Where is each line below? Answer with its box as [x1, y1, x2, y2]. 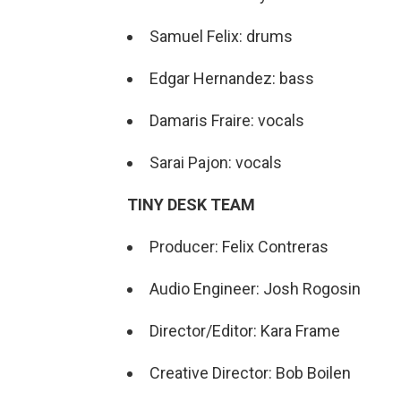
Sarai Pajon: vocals [149, 152, 282, 172]
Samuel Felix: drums [149, 26, 293, 46]
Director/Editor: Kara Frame [149, 320, 344, 340]
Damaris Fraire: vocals [149, 110, 304, 130]
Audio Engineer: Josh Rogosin [149, 278, 361, 298]
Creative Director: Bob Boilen [149, 363, 351, 382]
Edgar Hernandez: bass [149, 68, 314, 88]
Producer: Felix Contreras [149, 236, 328, 256]
